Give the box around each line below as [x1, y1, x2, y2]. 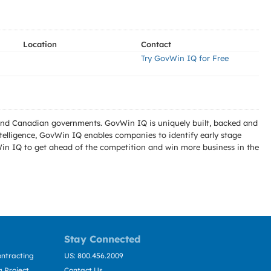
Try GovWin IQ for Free [141, 53, 229, 63]
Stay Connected [64, 233, 140, 245]
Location [23, 39, 57, 49]
